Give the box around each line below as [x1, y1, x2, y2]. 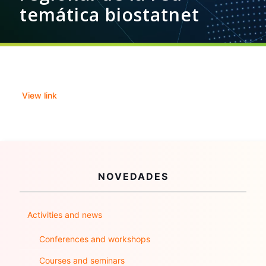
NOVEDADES [97, 170, 169, 182]
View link [21, 90, 57, 100]
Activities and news [27, 210, 102, 220]
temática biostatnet [20, 2, 199, 27]
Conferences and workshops [39, 234, 150, 244]
